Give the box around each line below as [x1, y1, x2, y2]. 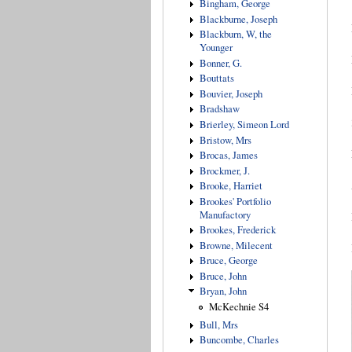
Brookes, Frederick [199, 223, 276, 237]
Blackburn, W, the [199, 27, 272, 42]
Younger [199, 41, 233, 55]
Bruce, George [199, 254, 258, 268]
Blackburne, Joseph [199, 12, 277, 26]
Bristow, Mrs [199, 133, 251, 147]
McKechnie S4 [209, 299, 269, 313]
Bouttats [199, 71, 234, 86]
